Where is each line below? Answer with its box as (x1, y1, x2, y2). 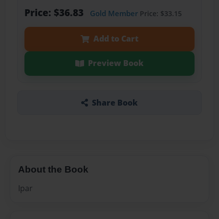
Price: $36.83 (24, 6, 86, 20)
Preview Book (88, 58, 144, 69)
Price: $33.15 (137, 9, 182, 19)
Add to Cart (93, 33, 138, 44)
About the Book (18, 164, 88, 175)
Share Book (91, 97, 138, 108)
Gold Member (89, 8, 138, 19)
